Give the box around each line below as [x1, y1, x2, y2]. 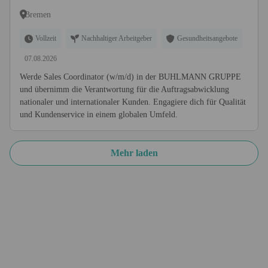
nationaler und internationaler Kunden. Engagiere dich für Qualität [20, 98, 246, 106]
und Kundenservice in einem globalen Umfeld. [20, 110, 178, 119]
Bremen [25, 10, 51, 19]
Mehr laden [110, 148, 158, 158]
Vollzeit [35, 34, 56, 42]
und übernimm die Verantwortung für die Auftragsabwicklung [20, 85, 229, 94]
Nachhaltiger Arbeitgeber [81, 34, 152, 42]
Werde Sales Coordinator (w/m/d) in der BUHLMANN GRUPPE [20, 72, 241, 81]
